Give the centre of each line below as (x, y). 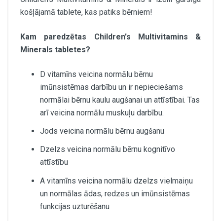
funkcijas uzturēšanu (75, 206)
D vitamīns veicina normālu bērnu (96, 74)
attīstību (54, 162)
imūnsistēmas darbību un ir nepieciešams (111, 87)
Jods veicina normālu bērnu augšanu (102, 131)
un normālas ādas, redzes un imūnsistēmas (115, 193)
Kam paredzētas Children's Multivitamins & (110, 37)
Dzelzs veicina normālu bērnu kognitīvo (108, 149)
